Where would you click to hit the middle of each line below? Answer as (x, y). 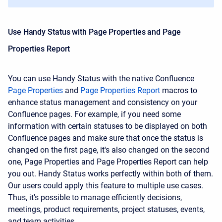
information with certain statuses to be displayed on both (108, 126)
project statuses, (151, 209)
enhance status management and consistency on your (103, 102)
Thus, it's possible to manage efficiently (78, 197)
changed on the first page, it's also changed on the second (109, 150)
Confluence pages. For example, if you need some (94, 114)
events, (193, 209)
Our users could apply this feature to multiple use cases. (106, 186)
